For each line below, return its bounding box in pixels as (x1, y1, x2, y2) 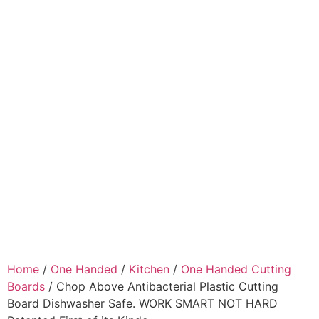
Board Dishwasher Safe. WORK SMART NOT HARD (7, 296, 278, 310)
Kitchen (129, 262, 169, 276)
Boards (7, 279, 45, 293)
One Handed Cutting (181, 262, 291, 276)
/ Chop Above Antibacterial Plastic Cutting (45, 279, 278, 293)
